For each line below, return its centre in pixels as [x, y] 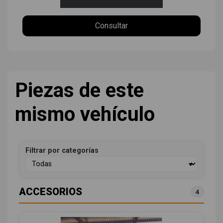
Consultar [111, 26]
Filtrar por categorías [62, 150]
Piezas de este [79, 90]
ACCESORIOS [51, 191]
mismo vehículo [85, 114]
